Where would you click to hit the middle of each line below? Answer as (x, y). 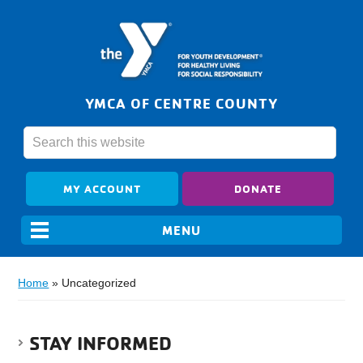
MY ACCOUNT (102, 189)
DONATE (258, 189)
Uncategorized (99, 283)
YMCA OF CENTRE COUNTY (181, 103)
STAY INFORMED (101, 343)
